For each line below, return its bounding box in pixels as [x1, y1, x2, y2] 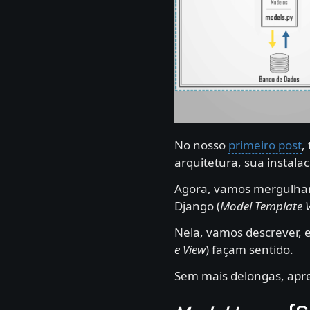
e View [174, 241, 206, 257]
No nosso [174, 136, 228, 153]
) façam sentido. [206, 241, 293, 257]
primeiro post [228, 136, 302, 153]
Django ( [174, 197, 220, 214]
